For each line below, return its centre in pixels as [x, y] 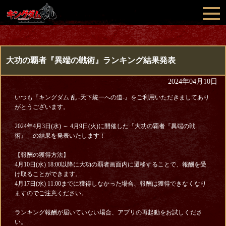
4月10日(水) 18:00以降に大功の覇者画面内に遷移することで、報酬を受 [110, 164]
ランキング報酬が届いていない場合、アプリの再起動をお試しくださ [108, 212]
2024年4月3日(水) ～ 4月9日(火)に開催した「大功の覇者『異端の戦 [105, 126]
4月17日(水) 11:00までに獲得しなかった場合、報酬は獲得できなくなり [110, 184]
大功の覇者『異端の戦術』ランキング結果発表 [91, 60]
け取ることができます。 [48, 174]
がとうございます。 [42, 107]
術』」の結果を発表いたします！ [60, 136]
